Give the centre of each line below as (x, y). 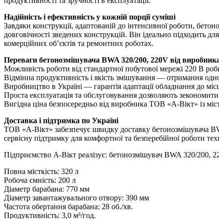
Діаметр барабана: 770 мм (47, 189)
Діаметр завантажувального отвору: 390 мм (77, 198)
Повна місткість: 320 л (41, 172)
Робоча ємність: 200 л (40, 180)
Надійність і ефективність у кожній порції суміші (90, 17)
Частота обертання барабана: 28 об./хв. (68, 207)
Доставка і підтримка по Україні (61, 121)
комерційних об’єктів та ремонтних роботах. (79, 44)
